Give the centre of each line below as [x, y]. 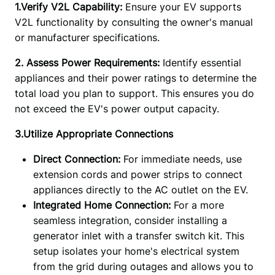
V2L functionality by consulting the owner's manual [134, 22]
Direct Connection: [76, 159]
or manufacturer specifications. [87, 37]
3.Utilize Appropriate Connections [94, 134]
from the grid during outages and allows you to [143, 266]
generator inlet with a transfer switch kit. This [138, 235]
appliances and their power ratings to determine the [135, 78]
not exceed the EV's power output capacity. [118, 108]
